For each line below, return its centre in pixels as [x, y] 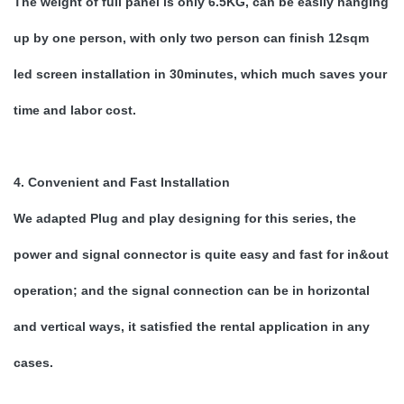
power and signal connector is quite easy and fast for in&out [201, 254]
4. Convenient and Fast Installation [122, 182]
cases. [33, 363]
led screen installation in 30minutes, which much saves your [200, 74]
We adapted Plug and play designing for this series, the [185, 218]
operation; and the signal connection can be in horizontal [192, 290]
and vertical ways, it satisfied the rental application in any [192, 326]
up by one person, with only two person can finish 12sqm [191, 38]
